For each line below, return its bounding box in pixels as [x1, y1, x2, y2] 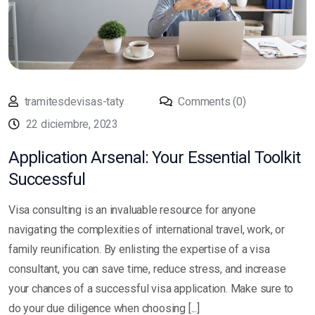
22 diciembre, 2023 [25, 117, 119, 131]
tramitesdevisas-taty [24, 94, 124, 108]
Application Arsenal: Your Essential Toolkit [8, 147, 301, 167]
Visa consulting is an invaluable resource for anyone [8, 202, 256, 217]
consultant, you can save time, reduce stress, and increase [8, 262, 286, 276]
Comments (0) [175, 94, 246, 108]
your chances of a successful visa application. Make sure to [8, 281, 294, 295]
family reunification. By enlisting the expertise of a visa [8, 242, 270, 256]
